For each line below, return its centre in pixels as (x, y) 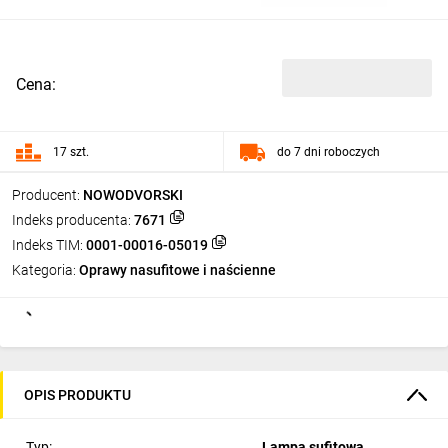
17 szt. (71, 151)
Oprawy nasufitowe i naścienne (177, 270)
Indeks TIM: (47, 245)
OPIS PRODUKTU (77, 394)
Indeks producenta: (71, 220)
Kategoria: (44, 270)
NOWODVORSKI (133, 195)
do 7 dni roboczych (328, 151)
